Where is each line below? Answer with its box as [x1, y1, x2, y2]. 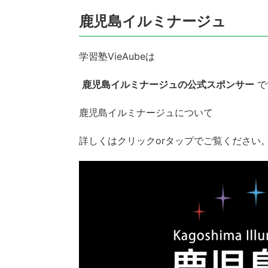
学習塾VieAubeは [79, 50, 155, 62]
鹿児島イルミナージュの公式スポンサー [81, 78, 254, 90]
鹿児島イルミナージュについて [79, 106, 213, 118]
